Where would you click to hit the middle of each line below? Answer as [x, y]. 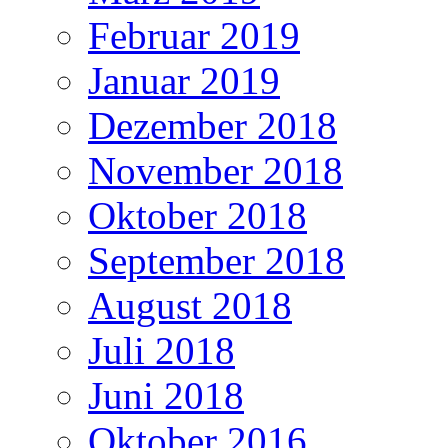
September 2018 [216, 261]
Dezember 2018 [212, 126]
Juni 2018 [166, 396]
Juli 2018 [161, 351]
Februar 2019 [194, 36]
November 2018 [215, 171]
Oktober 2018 [197, 216]
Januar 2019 [184, 81]
